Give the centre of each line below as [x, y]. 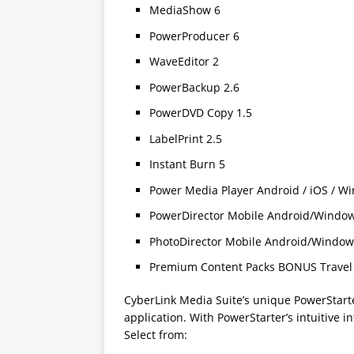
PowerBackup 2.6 [194, 87]
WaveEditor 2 [184, 61]
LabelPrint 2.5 [186, 138]
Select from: [156, 335]
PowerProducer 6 [194, 36]
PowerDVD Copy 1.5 [201, 113]
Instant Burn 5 [187, 164]
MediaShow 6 [185, 10]
